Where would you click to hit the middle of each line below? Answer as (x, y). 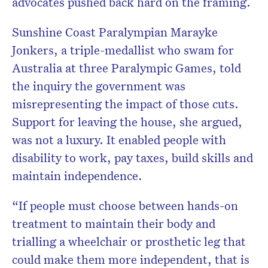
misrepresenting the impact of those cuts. (125, 104)
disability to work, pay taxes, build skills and (133, 158)
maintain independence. (77, 176)
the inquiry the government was (99, 86)
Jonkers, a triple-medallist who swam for (123, 50)
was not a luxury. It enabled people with (119, 140)
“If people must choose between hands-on (125, 205)
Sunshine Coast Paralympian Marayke (115, 32)
